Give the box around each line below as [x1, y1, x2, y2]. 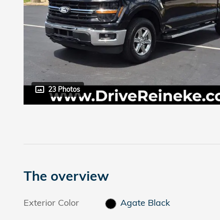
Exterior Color [24, 197, 79, 209]
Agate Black [120, 197, 170, 209]
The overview [24, 167, 109, 185]
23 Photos [48, 85, 80, 94]
